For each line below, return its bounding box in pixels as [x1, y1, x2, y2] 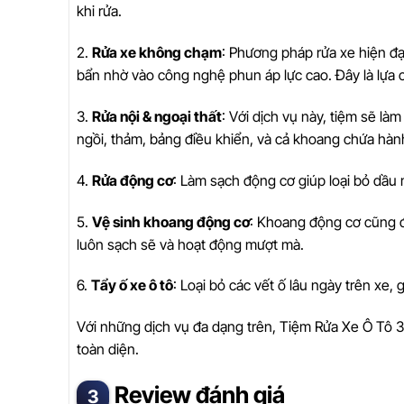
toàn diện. [77, 340, 139, 359]
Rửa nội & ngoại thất [92, 107, 222, 125]
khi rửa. [77, 2, 122, 21]
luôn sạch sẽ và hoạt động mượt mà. [77, 234, 304, 253]
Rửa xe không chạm [92, 43, 222, 62]
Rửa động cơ [92, 170, 173, 189]
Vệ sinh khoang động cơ [92, 212, 250, 231]
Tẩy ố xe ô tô [91, 276, 173, 295]
